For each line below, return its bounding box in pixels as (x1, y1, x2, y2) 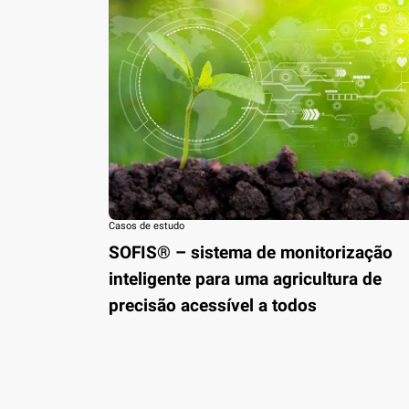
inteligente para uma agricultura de (108, 268, 382, 289)
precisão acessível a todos (108, 295, 317, 316)
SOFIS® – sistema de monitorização (108, 242, 393, 263)
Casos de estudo (108, 219, 184, 232)
